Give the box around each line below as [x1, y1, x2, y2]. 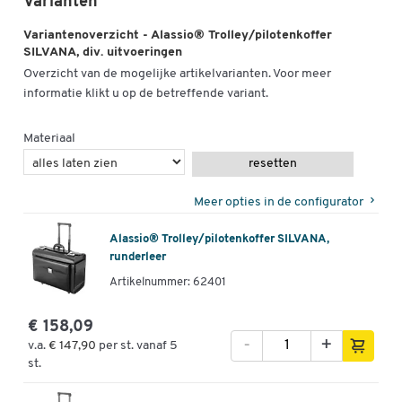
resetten [249, 156, 297, 170]
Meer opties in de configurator [194, 195, 363, 209]
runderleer [109, 251, 166, 264]
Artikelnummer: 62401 [109, 276, 226, 289]
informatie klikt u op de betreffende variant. [23, 86, 268, 100]
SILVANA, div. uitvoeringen [23, 46, 182, 60]
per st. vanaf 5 [99, 338, 178, 353]
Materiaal [23, 131, 75, 145]
